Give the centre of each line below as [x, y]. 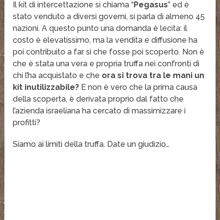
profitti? [27, 123]
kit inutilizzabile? [46, 87]
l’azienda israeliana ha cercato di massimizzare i [99, 111]
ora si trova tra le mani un [153, 76]
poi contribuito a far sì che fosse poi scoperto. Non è [109, 52]
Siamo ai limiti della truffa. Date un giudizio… [91, 144]
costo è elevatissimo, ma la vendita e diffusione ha [105, 40]
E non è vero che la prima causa [138, 87]
